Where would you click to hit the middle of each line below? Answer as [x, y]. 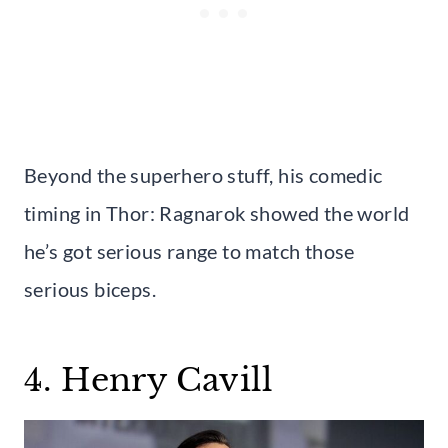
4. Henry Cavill [148, 379]
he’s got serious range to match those [189, 250]
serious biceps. [90, 288]
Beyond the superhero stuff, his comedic [203, 174]
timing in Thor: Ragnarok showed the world [217, 212]
